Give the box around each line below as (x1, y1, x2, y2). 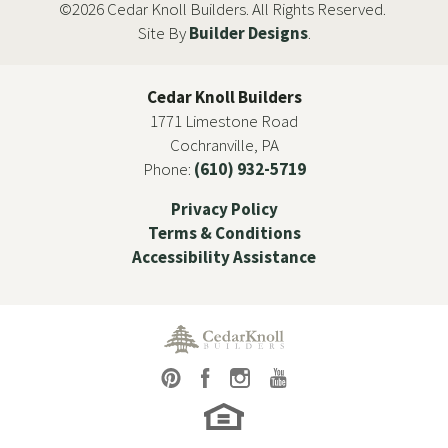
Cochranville (169, 133, 254, 156)
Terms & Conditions (147, 221, 301, 244)
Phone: (142, 157, 194, 180)
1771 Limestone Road (150, 109, 298, 132)
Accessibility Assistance (132, 245, 316, 268)
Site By (137, 21, 189, 44)
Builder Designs (188, 21, 308, 44)
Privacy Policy (170, 197, 278, 220)
